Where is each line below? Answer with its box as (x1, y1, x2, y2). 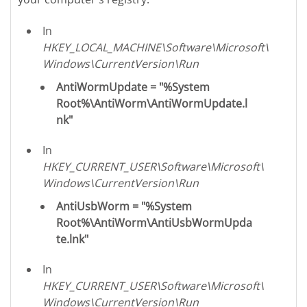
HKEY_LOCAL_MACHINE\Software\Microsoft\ (42, 39, 269, 55)
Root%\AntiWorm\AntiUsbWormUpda (56, 214, 253, 230)
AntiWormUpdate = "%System (56, 79, 210, 95)
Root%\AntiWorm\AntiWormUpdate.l (56, 95, 248, 111)
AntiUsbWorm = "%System (56, 198, 193, 214)
